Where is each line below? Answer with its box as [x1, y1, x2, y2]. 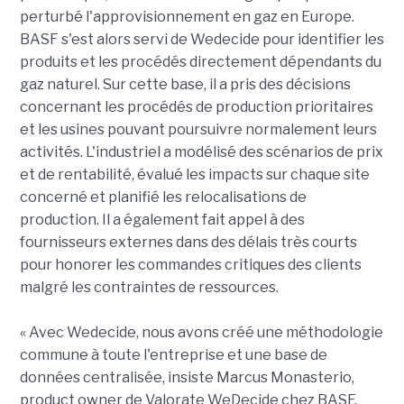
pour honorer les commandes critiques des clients [19, 256, 362, 274]
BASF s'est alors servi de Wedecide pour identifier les [19, 31, 384, 49]
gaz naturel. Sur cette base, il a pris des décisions [19, 76, 351, 94]
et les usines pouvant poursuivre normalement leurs [19, 121, 377, 139]
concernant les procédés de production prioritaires [19, 98, 373, 116]
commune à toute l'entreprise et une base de [19, 346, 327, 364]
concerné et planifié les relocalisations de [19, 188, 307, 207]
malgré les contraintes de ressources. [19, 279, 279, 297]
